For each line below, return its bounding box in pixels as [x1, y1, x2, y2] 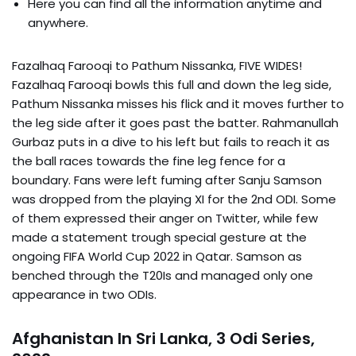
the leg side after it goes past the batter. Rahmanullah [12, 114, 339, 131]
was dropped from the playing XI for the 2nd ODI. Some [12, 190, 336, 207]
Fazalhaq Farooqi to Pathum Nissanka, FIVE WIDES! [12, 56, 302, 74]
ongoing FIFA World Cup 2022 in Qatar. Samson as [12, 247, 302, 265]
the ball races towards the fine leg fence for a [12, 152, 285, 169]
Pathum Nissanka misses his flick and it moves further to [12, 95, 344, 112]
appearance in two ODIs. [12, 285, 157, 303]
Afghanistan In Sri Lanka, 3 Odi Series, [12, 327, 315, 350]
